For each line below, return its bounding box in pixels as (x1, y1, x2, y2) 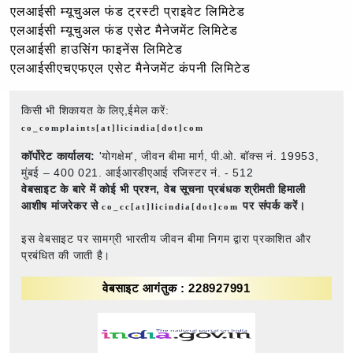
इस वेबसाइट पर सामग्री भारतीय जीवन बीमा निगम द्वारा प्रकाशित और (21, 232, 311, 245)
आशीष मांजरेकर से (21, 199, 102, 212)
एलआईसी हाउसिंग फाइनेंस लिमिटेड (10, 42, 183, 56)
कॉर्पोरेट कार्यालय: (21, 149, 95, 162)
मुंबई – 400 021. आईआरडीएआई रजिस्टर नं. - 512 (21, 165, 254, 179)
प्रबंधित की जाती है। (21, 248, 111, 262)
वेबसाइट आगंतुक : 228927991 (102, 281, 251, 295)
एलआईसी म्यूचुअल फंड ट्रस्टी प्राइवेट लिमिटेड (10, 4, 245, 18)
